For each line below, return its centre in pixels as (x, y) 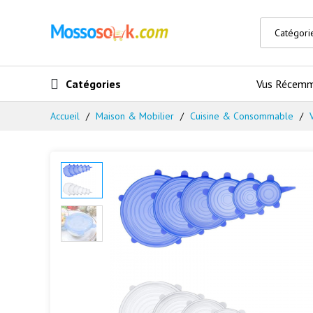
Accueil (65, 116)
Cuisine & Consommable (242, 116)
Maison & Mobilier (135, 116)
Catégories (93, 84)
